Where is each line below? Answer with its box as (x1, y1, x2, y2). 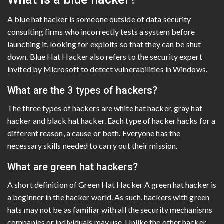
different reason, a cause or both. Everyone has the (7, 128, 181, 138)
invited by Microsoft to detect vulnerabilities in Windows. (7, 64, 207, 74)
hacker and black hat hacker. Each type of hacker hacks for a (7, 115, 216, 125)
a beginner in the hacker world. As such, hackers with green (7, 192, 209, 202)
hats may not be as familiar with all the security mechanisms (7, 204, 213, 214)
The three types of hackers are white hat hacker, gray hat (7, 103, 202, 113)
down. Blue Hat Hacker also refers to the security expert (7, 51, 202, 61)
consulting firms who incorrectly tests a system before (7, 26, 195, 36)
